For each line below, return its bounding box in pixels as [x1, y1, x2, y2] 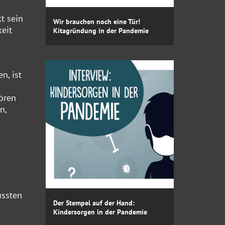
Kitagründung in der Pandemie [53, 26, 149, 35]
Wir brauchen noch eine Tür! [53, 17, 140, 26]
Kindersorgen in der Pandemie [53, 207, 147, 216]
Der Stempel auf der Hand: [53, 198, 135, 207]
